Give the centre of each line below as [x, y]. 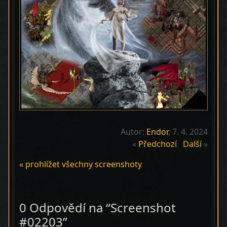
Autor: [134, 132]
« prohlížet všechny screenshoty [81, 164]
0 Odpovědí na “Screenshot [98, 207]
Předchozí [158, 144]
